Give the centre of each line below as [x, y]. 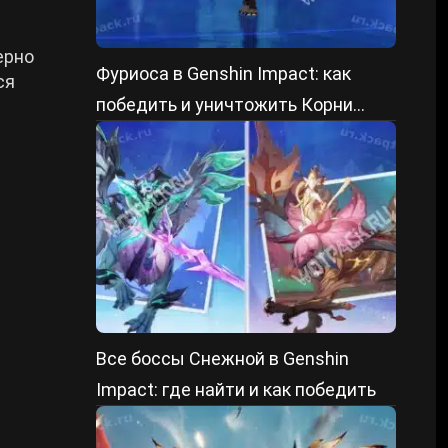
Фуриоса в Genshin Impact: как [223, 73]
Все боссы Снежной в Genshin [222, 358]
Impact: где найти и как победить [236, 389]
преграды [137, 135]
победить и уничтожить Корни [224, 104]
